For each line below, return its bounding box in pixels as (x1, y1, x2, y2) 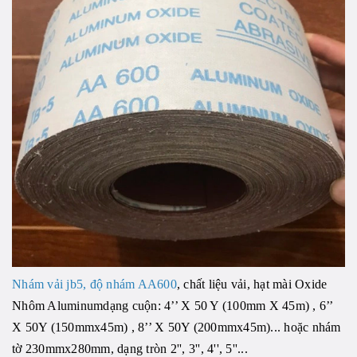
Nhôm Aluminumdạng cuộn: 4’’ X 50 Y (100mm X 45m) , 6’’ (12, 299, 333, 313)
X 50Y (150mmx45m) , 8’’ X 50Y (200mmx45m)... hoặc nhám (12, 320, 341, 335)
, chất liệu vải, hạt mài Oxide (176, 277, 328, 292)
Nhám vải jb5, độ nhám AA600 (12, 277, 177, 292)
